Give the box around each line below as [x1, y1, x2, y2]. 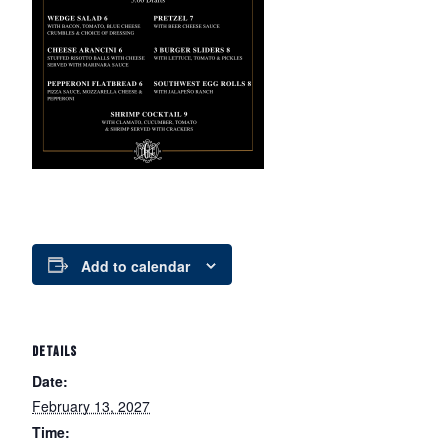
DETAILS [32, 343, 77, 361]
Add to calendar [81, 256, 190, 277]
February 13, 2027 [32, 396, 150, 417]
